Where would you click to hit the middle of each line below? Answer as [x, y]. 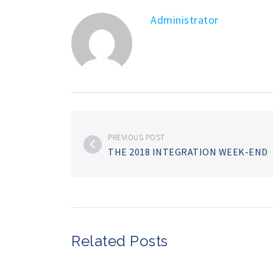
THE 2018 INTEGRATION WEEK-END [188, 151]
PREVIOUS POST [136, 137]
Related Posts [120, 241]
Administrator [185, 19]
